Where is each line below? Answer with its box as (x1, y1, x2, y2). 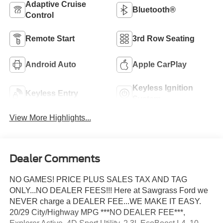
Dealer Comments (9, 152, 100, 165)
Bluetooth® (132, 5, 176, 14)
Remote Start (25, 34, 75, 43)
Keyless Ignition (132, 84, 193, 93)
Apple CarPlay (132, 60, 187, 69)
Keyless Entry (25, 89, 78, 98)
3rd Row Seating (132, 34, 195, 43)
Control (25, 11, 54, 20)
